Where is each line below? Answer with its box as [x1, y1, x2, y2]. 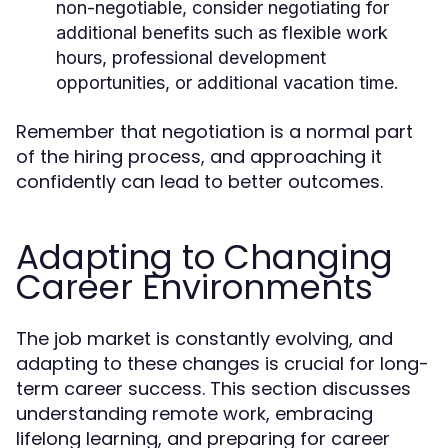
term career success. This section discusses [16, 376, 411, 401]
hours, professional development [56, 47, 326, 68]
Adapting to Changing [16, 233, 393, 281]
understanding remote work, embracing [16, 401, 373, 426]
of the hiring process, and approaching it [16, 144, 382, 169]
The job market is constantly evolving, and [16, 326, 393, 351]
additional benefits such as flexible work [56, 22, 388, 43]
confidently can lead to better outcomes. [16, 169, 383, 194]
